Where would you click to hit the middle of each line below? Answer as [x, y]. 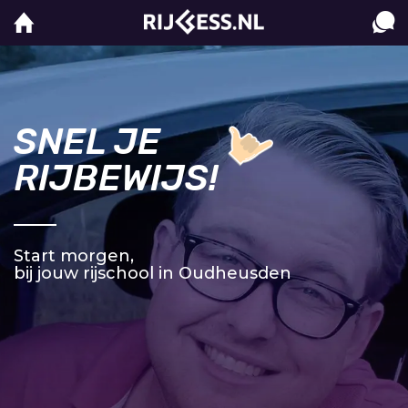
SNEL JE [87, 141]
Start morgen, [74, 255]
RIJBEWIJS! [116, 178]
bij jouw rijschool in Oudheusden [153, 273]
